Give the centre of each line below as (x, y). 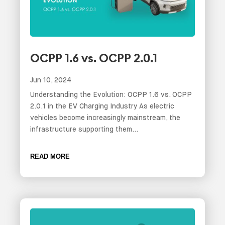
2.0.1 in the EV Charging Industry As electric (102, 106)
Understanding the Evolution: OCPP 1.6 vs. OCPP (111, 95)
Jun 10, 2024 (51, 80)
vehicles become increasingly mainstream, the (105, 118)
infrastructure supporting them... (84, 129)
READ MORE (50, 156)
